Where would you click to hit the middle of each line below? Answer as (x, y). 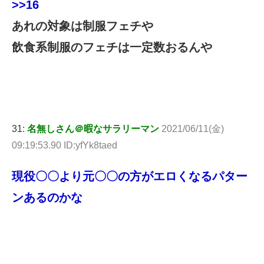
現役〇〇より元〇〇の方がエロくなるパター (130, 176)
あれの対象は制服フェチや (82, 26)
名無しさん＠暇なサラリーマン (93, 128)
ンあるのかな (47, 197)
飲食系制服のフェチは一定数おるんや (112, 47)
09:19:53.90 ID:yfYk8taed (65, 145)
